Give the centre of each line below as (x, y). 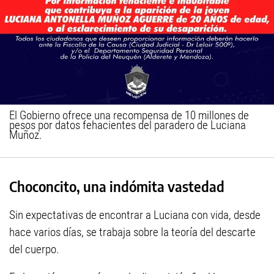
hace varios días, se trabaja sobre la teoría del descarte (132, 232)
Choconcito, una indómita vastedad (117, 187)
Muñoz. (26, 135)
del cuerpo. (34, 250)
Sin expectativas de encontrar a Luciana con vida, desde (135, 215)
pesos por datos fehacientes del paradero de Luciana (128, 125)
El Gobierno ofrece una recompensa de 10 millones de (129, 116)
